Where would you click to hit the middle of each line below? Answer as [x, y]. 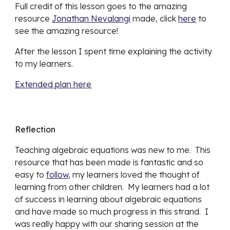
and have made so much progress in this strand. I [112, 212]
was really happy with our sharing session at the [107, 224]
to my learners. [46, 63]
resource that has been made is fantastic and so [109, 162]
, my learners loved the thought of [134, 175]
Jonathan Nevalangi [91, 18]
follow [57, 175]
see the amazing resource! [67, 31]
